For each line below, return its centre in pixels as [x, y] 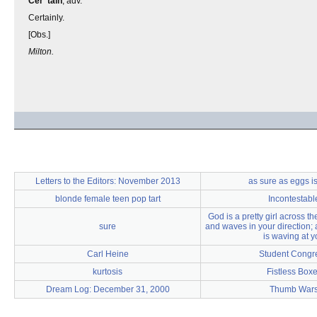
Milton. [41, 52]
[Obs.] [39, 35]
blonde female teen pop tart [108, 199]
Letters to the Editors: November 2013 [108, 181]
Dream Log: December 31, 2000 [108, 289]
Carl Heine [108, 254]
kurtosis [108, 272]
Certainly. [46, 18]
